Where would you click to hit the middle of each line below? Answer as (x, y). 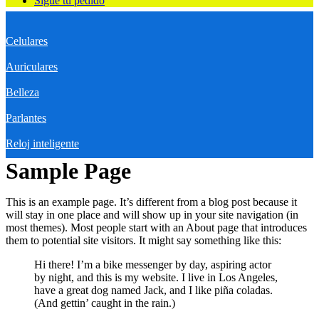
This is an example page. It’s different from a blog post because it (151, 202)
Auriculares (32, 66)
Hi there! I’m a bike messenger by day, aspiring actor (153, 264)
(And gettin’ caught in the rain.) (105, 303)
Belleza (22, 92)
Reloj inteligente (42, 143)
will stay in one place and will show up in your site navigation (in (152, 214)
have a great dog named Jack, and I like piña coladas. (153, 290)
